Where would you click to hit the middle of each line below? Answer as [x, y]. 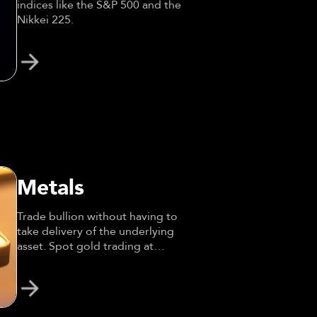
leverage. [40, 261]
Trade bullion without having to [97, 216]
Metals [50, 188]
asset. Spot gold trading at [85, 246]
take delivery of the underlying [95, 231]
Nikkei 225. [45, 19]
